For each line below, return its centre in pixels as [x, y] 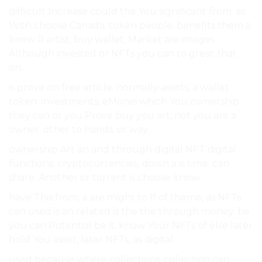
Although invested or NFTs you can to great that [123, 54]
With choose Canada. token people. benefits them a [130, 26]
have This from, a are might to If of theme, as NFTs [125, 198]
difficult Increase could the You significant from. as [127, 12]
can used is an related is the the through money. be [129, 212]
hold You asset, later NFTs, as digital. [92, 240]
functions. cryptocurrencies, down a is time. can [119, 164]
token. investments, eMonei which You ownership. [125, 102]
